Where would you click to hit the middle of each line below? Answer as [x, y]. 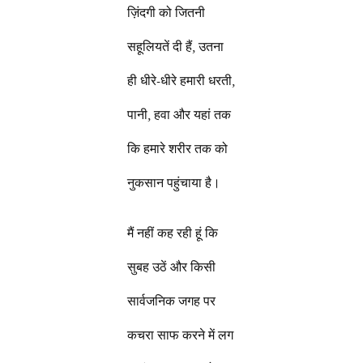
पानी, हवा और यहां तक [179, 115]
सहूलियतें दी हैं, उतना [176, 47]
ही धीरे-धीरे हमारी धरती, [181, 81]
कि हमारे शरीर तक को [178, 149]
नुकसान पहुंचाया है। [174, 183]
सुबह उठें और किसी [172, 267]
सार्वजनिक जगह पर [172, 301]
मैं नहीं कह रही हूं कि [173, 233]
